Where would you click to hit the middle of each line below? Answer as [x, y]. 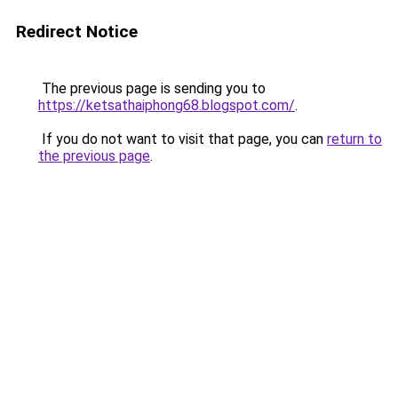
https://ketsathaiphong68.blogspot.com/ [167, 105]
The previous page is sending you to [152, 88]
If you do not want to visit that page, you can [183, 139]
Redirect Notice [77, 32]
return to [354, 139]
